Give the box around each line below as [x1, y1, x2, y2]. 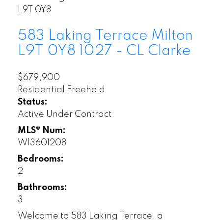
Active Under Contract [17, 110, 111, 119]
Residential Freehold [17, 85, 105, 95]
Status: [17, 98, 48, 107]
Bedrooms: [17, 155, 64, 164]
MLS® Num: [17, 126, 66, 136]
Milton [151, 28, 193, 43]
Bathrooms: [17, 183, 67, 192]
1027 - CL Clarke [79, 43, 191, 58]
